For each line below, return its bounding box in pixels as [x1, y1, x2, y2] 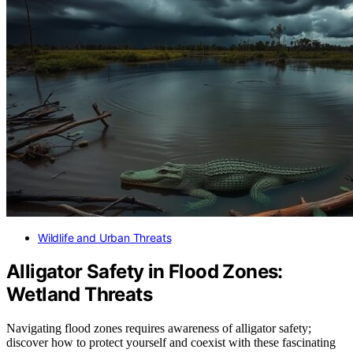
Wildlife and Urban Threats [38, 231, 172, 245]
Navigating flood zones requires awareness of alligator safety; [6, 321, 311, 336]
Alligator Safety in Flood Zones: [6, 260, 283, 284]
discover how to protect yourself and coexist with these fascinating [6, 336, 336, 350]
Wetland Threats [6, 283, 152, 307]
